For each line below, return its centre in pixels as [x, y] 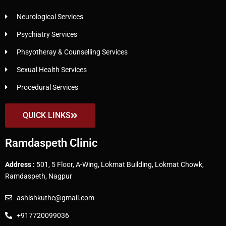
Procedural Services [47, 87]
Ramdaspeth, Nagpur [39, 176]
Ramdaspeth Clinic [51, 143]
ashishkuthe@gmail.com [55, 197]
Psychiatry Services [47, 34]
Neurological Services [50, 16]
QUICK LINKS [47, 115]
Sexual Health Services [51, 69]
